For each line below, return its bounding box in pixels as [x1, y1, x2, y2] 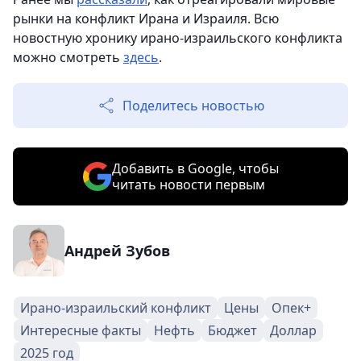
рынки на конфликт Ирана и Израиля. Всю [13, 9, 279, 27]
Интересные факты [20, 321, 141, 339]
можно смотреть [13, 48, 123, 66]
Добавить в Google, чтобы [111, 159, 279, 177]
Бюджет [208, 321, 257, 339]
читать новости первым [111, 175, 265, 193]
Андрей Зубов [64, 240, 170, 260]
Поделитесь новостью [122, 96, 264, 114]
